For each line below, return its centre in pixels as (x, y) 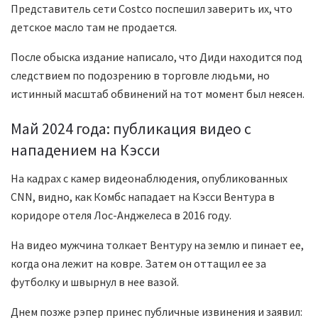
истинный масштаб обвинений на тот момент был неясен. (158, 94)
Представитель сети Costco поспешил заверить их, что (152, 9)
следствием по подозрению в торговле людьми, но (140, 76)
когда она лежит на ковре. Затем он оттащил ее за (138, 263)
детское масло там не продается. (94, 27)
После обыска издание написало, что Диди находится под (157, 57)
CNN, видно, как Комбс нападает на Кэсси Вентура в (143, 196)
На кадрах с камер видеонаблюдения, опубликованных (149, 178)
